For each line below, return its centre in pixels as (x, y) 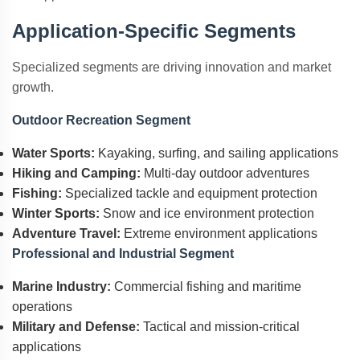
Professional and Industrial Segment (123, 254)
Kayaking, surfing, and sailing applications (217, 153)
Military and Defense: (76, 327)
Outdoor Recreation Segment (101, 120)
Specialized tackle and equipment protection (190, 193)
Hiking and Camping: (76, 173)
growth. (33, 87)
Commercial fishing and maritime (206, 286)
